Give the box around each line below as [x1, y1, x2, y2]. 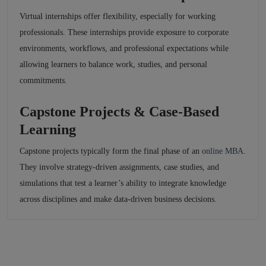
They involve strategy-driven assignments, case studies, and [20, 163, 219, 172]
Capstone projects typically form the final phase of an [20, 147, 202, 156]
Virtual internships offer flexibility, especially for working [20, 12, 216, 21]
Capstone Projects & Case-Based [20, 104, 219, 120]
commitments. [20, 76, 67, 85]
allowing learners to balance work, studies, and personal [20, 60, 207, 69]
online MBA [202, 147, 243, 156]
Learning [20, 122, 76, 138]
